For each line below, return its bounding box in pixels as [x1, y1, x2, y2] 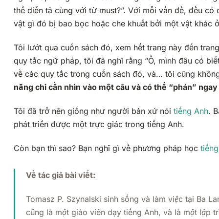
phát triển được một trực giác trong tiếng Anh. [14, 119, 184, 130]
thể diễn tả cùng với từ [14, 5, 99, 16]
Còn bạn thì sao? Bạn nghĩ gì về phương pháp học [14, 143, 200, 153]
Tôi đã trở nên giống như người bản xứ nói [14, 106, 171, 116]
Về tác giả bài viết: [26, 170, 95, 180]
